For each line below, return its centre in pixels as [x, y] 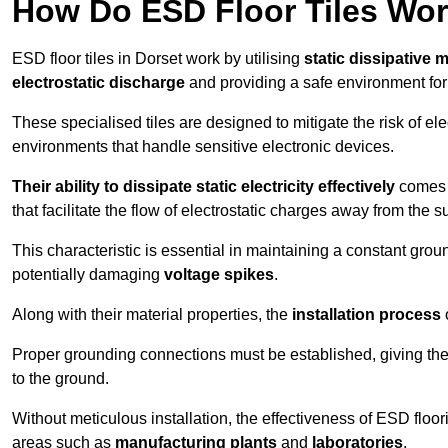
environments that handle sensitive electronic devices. [203, 147]
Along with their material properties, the [152, 315]
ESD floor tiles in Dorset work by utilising [158, 59]
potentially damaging [88, 275]
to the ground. [60, 379]
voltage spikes [219, 275]
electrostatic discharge [98, 83]
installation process [366, 315]
